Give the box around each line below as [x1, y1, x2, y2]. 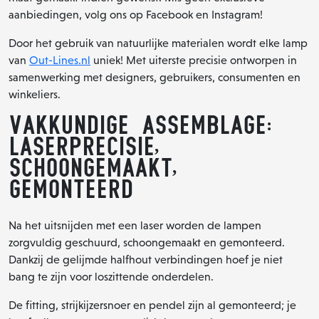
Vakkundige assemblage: [9, 115, 272, 135]
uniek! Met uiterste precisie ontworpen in [90, 53, 297, 66]
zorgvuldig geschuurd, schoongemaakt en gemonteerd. [9, 236, 285, 249]
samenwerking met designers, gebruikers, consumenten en [9, 70, 300, 83]
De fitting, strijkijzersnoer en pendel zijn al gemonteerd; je [9, 298, 296, 311]
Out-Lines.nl [29, 53, 90, 66]
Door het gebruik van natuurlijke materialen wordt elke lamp [9, 36, 308, 49]
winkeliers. [9, 88, 61, 100]
